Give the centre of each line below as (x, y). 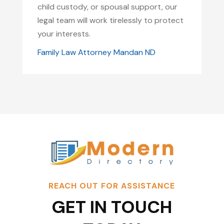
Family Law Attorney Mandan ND (96, 52)
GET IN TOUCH (112, 207)
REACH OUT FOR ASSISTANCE (112, 186)
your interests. (64, 34)
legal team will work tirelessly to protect (110, 20)
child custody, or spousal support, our (107, 7)
